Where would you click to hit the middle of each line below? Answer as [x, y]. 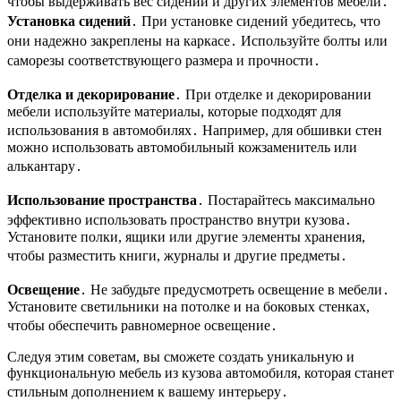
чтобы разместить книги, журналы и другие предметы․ [177, 256]
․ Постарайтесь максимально [286, 200]
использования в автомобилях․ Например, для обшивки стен [195, 131]
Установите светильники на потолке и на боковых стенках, [188, 307]
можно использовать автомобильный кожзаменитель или [182, 148]
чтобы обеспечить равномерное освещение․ [142, 326]
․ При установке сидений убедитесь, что [256, 21]
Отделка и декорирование [91, 95]
